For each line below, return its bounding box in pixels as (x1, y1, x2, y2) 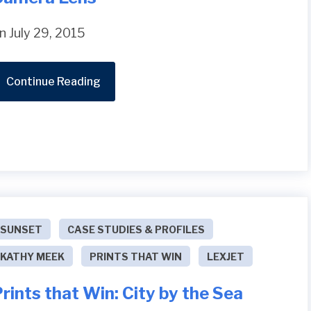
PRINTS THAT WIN (90, 250, 183, 262)
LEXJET (207, 250, 245, 262)
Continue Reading (6, 74, 101, 88)
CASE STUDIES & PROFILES (67, 223, 205, 235)
